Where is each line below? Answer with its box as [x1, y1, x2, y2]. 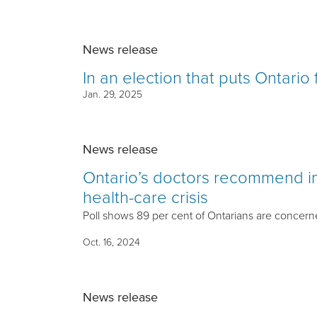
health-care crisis [83, 184, 208, 208]
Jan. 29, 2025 [83, 86, 142, 100]
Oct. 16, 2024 [83, 234, 140, 248]
